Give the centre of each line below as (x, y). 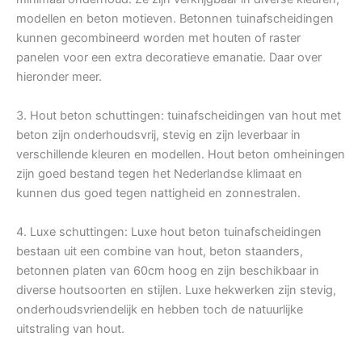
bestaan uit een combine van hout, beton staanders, (160, 252)
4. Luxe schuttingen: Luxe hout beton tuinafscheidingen (169, 232)
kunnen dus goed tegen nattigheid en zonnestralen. (158, 194)
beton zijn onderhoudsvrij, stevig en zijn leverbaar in (158, 135)
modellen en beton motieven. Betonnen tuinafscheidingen (175, 19)
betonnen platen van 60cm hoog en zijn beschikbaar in (168, 271)
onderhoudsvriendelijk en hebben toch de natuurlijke (160, 310)
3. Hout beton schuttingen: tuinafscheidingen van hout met (179, 116)
